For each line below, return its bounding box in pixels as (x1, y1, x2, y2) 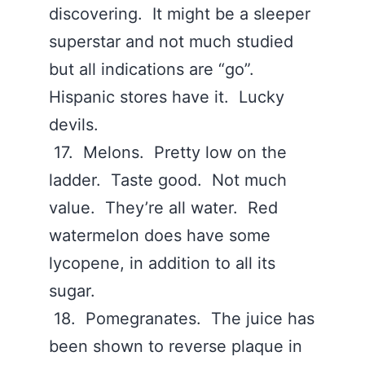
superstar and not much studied (49, 32, 293, 51)
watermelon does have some (49, 226, 270, 245)
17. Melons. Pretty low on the (49, 143, 287, 162)
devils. (49, 115, 103, 134)
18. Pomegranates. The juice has (49, 309, 314, 328)
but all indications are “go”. (49, 59, 264, 79)
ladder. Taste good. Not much (49, 170, 287, 190)
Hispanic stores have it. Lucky (49, 87, 284, 107)
